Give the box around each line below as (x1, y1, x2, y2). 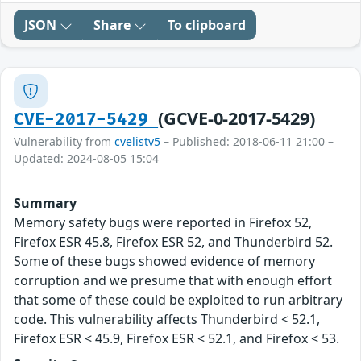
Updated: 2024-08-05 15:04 (14, 151, 159, 167)
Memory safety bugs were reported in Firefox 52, (14, 214, 312, 232)
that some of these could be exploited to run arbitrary (14, 291, 342, 309)
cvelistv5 (114, 134, 160, 150)
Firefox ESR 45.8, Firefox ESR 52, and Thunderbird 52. (14, 233, 333, 251)
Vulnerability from (14, 134, 114, 150)
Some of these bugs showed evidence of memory (14, 252, 315, 271)
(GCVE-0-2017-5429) (158, 106, 315, 131)
